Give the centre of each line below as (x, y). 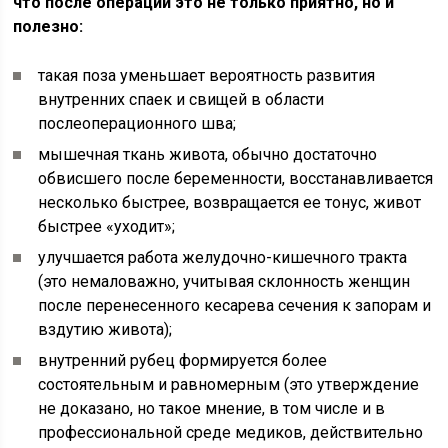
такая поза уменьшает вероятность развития (207, 75)
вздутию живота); (105, 329)
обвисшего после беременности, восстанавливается (236, 178)
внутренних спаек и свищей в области (181, 99)
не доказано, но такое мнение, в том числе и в (212, 408)
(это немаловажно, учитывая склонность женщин (224, 281)
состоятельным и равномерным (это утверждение (229, 384)
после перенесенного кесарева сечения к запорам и (235, 305)
